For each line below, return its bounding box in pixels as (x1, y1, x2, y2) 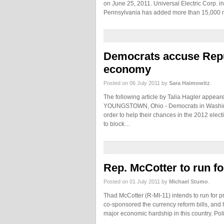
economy (103, 63, 151, 75)
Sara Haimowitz (169, 80, 210, 86)
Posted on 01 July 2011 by (103, 178, 169, 184)
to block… (103, 120, 130, 127)
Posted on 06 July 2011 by (103, 80, 169, 86)
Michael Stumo (169, 178, 208, 184)
